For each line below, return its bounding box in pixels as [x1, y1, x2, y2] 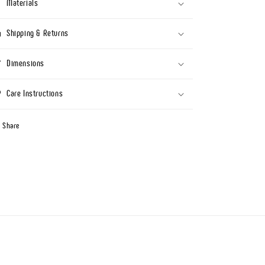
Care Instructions [7, 88, 63, 99]
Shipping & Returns [7, 27, 69, 38]
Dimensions [7, 57, 44, 69]
